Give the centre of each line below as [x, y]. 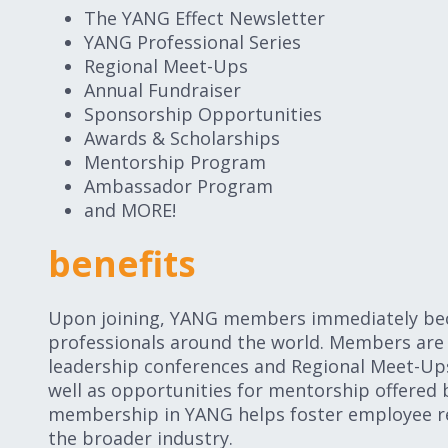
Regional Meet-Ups [166, 66]
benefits [122, 263]
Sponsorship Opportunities [203, 114]
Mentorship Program [175, 162]
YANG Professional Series [192, 42]
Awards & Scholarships [182, 138]
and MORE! [130, 210]
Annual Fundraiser [162, 90]
